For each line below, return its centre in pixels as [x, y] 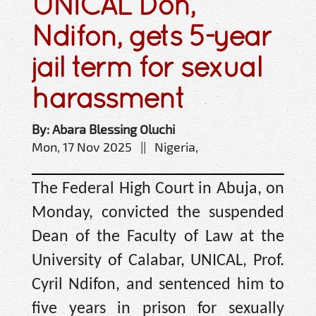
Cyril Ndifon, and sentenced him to [158, 285]
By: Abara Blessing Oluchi [103, 129]
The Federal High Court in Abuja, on [158, 189]
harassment [108, 98]
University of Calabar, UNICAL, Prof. [158, 261]
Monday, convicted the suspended [158, 213]
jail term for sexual [147, 67]
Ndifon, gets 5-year [152, 36]
